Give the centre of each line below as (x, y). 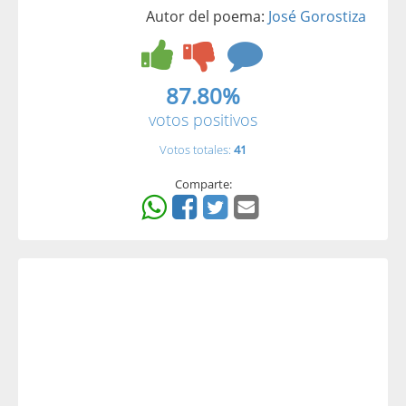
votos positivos (203, 120)
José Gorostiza (317, 16)
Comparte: (203, 184)
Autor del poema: (207, 16)
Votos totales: (197, 150)
